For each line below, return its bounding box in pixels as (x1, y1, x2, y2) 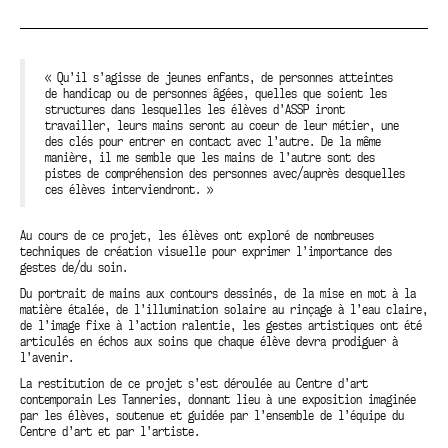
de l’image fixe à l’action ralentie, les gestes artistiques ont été (20, 317, 422, 334)
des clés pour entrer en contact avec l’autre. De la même (45, 133, 381, 150)
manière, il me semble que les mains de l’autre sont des (45, 149, 375, 166)
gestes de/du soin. (20, 259, 128, 276)
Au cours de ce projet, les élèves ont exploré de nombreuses (20, 227, 374, 244)
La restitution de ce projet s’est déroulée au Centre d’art (20, 375, 368, 392)
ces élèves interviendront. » (45, 181, 213, 198)
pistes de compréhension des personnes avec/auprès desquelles (45, 165, 405, 182)
